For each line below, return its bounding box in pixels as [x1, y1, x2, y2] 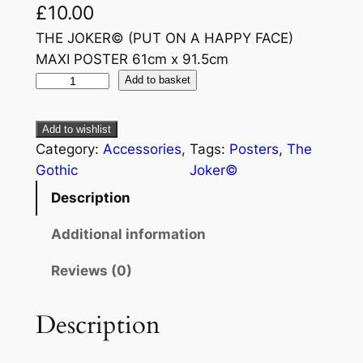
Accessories [102, 141, 181, 158]
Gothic [35, 162, 78, 179]
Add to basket [125, 74, 191, 87]
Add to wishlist [41, 123, 111, 136]
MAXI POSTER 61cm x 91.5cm [35, 50, 228, 67]
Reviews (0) [50, 263, 132, 280]
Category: [35, 141, 103, 158]
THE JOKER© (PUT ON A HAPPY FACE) [35, 29, 293, 46]
